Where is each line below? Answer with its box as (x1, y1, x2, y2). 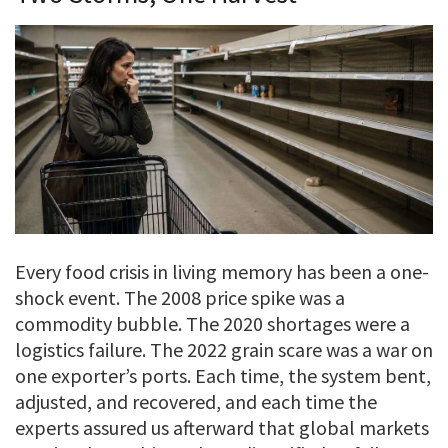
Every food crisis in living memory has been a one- (15, 259, 429, 285)
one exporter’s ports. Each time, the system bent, (15, 363, 431, 389)
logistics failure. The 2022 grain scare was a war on (15, 337, 433, 363)
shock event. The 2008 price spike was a (15, 285, 345, 311)
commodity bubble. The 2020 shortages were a (15, 311, 410, 337)
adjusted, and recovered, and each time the (15, 389, 377, 415)
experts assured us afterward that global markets (15, 415, 429, 441)
